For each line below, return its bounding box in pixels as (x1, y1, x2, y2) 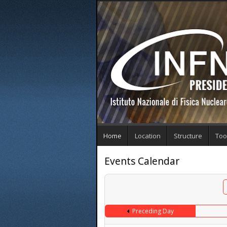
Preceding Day (132, 207, 174, 216)
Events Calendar (104, 154, 180, 168)
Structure (174, 131, 202, 140)
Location (135, 131, 161, 140)
